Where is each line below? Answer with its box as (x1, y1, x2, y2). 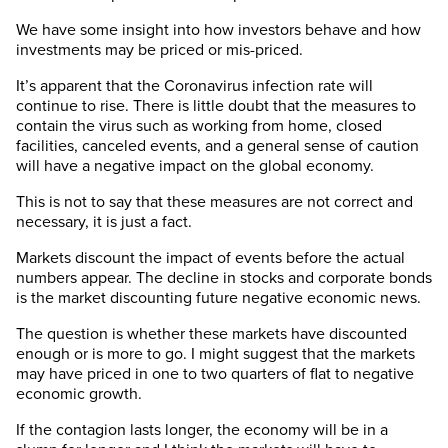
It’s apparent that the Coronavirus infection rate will (16, 76, 373, 97)
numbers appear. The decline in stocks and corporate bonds (16, 268, 432, 289)
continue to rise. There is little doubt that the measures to (16, 96, 416, 117)
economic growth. (16, 384, 142, 405)
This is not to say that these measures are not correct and (16, 192, 413, 213)
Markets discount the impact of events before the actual (16, 248, 405, 269)
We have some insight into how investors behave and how (16, 20, 421, 41)
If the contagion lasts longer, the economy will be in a (16, 420, 388, 441)
